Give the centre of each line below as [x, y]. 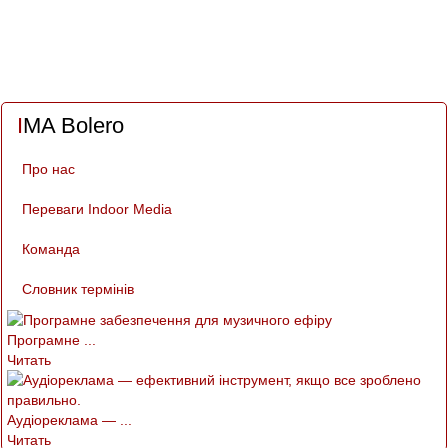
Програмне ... [51, 340]
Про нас [48, 169]
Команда [51, 249]
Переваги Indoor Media [97, 209]
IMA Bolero [73, 125]
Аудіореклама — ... [69, 420]
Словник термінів [78, 289]
